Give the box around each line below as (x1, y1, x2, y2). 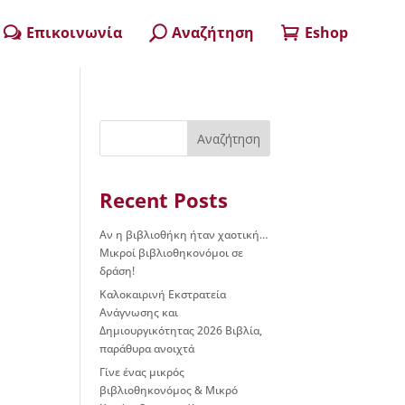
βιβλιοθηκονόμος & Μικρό (99, 382, 239, 398)
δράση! (99, 263, 136, 278)
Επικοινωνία (26, 23, 123, 42)
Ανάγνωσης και (99, 305, 179, 320)
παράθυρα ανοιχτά (99, 341, 195, 356)
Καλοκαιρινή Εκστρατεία (99, 287, 227, 302)
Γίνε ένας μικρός (99, 364, 185, 380)
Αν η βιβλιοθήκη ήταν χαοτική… (99, 227, 269, 242)
